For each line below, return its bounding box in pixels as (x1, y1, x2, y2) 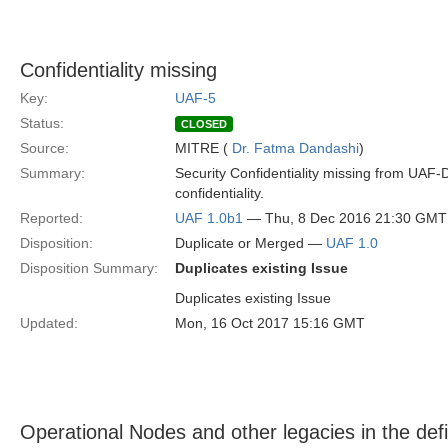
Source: (20, 140, 69, 156)
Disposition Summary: (20, 260, 158, 276)
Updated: (20, 315, 78, 331)
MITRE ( (175, 140, 232, 156)
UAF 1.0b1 (175, 210, 243, 226)
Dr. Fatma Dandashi (232, 140, 359, 156)
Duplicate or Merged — (175, 235, 326, 251)
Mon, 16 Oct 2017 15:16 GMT (175, 315, 365, 331)
